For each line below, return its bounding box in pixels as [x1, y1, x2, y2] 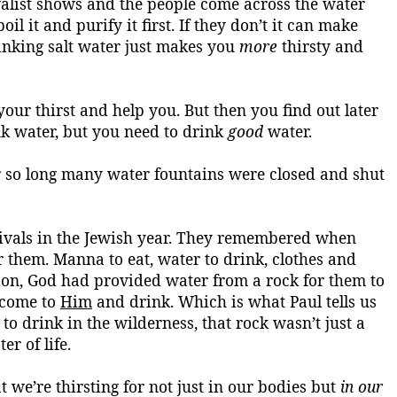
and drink [92, 291, 170, 312]
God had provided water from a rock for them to [23, 269, 385, 291]
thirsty [277, 35, 331, 57]
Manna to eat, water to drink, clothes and [53, 248, 356, 269]
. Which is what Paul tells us [170, 291, 377, 312]
